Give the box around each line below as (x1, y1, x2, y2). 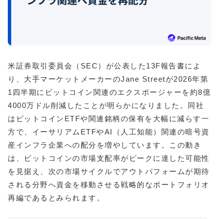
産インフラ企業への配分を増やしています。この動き (8, 140, 201, 149)
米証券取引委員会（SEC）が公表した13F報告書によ (8, 61, 201, 70)
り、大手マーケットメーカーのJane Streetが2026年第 (8, 74, 208, 83)
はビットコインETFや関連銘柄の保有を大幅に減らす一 (8, 114, 209, 123)
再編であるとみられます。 (8, 193, 105, 202)
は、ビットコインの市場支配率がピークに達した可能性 (8, 153, 210, 162)
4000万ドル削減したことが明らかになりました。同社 (8, 101, 204, 109)
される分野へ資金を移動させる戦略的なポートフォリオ (8, 180, 210, 189)
